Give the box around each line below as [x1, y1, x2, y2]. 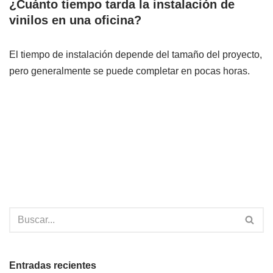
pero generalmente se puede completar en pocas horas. [9, 65, 250, 76]
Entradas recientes [9, 260, 96, 271]
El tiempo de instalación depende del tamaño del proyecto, [9, 49, 262, 60]
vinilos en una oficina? [9, 13, 141, 27]
